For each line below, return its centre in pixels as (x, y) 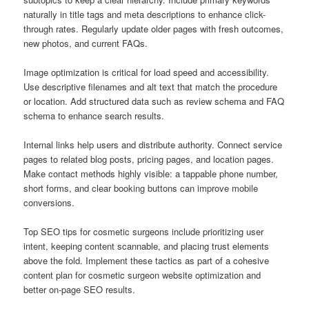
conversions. (49, 203)
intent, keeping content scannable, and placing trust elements (147, 246)
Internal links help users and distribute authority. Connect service (153, 145)
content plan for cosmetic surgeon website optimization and (142, 275)
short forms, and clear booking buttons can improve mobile (141, 188)
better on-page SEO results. (80, 290)
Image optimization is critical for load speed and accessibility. (147, 72)
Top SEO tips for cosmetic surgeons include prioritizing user (144, 232)
